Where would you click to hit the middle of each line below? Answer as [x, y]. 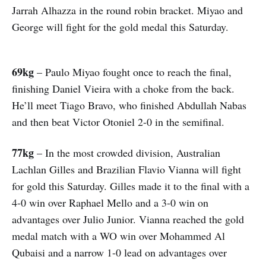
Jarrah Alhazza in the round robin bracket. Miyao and [127, 10]
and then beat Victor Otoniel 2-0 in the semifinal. [118, 121]
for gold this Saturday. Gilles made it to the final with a [131, 186]
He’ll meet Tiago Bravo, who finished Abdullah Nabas [129, 105]
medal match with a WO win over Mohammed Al [118, 235]
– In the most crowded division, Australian [127, 152]
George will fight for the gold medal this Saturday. [120, 26]
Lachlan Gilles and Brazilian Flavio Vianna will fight [126, 169]
